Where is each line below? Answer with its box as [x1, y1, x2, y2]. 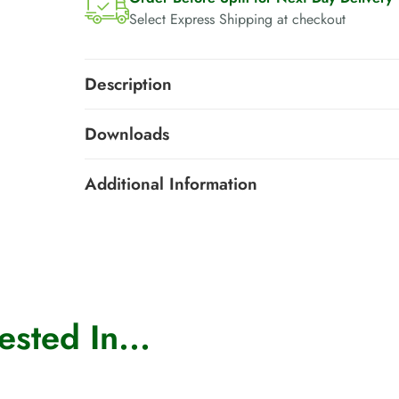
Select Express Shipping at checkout [128, 8, 346, 29]
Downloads [84, 121, 169, 146]
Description [84, 71, 172, 96]
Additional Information [84, 171, 257, 196]
